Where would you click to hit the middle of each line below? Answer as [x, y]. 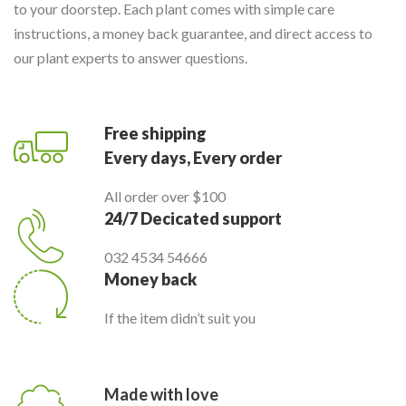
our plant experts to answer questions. [130, 58]
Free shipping [155, 133]
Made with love [161, 394]
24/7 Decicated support [193, 218]
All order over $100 [165, 196]
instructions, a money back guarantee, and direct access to [193, 33]
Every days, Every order [193, 158]
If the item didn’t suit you [180, 318]
